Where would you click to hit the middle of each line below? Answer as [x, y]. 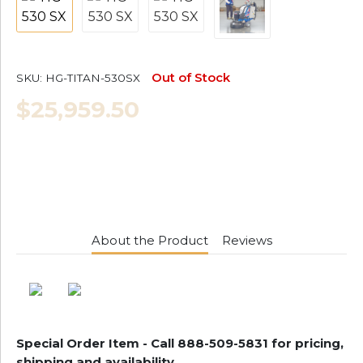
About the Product [149, 241]
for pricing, [307, 343]
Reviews [247, 241]
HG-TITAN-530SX [93, 78]
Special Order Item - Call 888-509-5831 [142, 343]
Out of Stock [190, 77]
